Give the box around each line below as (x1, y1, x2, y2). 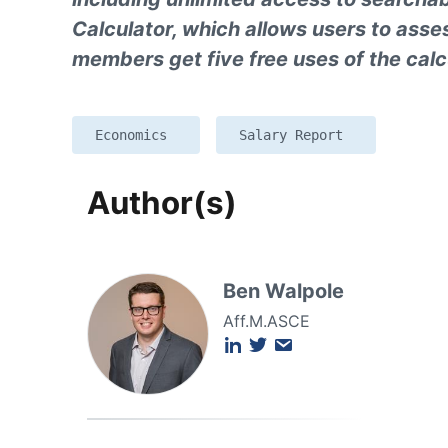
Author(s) (87, 184, 237, 223)
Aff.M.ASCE (223, 311, 310, 332)
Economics (95, 127, 167, 144)
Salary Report (239, 127, 343, 144)
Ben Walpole (223, 279, 344, 304)
